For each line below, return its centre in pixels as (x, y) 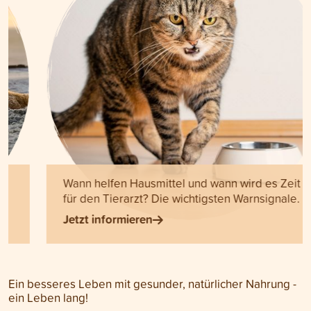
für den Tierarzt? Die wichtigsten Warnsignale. (143, 198)
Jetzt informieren (70, 219)
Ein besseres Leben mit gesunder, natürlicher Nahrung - (152, 284)
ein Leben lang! (48, 297)
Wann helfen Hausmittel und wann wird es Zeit (144, 183)
